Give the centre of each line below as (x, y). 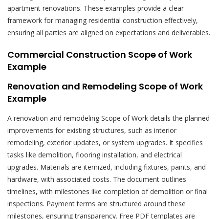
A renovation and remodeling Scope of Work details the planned (109, 118)
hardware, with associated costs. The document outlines (97, 179)
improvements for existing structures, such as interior (92, 130)
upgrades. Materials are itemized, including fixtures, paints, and (107, 167)
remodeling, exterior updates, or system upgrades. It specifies (105, 142)
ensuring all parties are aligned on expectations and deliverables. (109, 32)
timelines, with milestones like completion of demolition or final (108, 191)
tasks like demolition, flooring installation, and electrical (95, 154)
